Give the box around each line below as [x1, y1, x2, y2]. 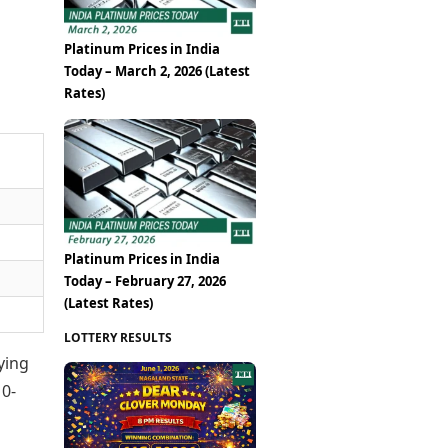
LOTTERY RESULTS [64, 329, 172, 346]
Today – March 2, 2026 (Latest [64, 62, 250, 80]
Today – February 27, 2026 [64, 272, 226, 290]
